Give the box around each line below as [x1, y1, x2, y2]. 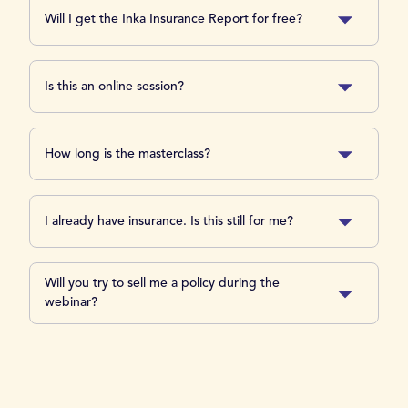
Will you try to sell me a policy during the [45, 277, 280, 290]
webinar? [45, 296, 97, 309]
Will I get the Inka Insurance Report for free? [45, 12, 302, 25]
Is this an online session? [45, 79, 184, 93]
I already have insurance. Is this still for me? [45, 214, 293, 228]
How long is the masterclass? [45, 147, 210, 160]
